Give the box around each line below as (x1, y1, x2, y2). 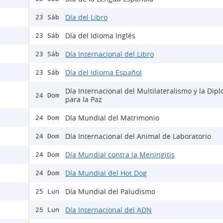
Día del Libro (65, 12, 108, 22)
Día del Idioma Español (65, 68, 142, 78)
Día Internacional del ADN (65, 205, 152, 215)
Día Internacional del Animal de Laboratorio (65, 131, 211, 141)
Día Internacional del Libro (65, 49, 154, 59)
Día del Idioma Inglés (65, 31, 135, 41)
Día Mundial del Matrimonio (65, 113, 159, 123)
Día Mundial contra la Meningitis (65, 150, 175, 160)
